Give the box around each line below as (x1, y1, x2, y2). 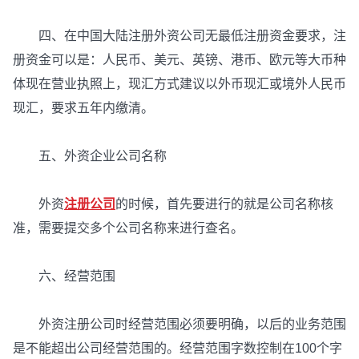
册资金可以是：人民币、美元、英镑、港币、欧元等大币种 (13, 53, 346, 67)
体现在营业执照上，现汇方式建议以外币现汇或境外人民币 (13, 77, 346, 91)
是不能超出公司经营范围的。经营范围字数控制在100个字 (13, 341, 342, 356)
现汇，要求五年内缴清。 (13, 101, 154, 115)
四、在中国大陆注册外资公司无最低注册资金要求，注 (13, 29, 346, 43)
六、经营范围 (13, 269, 115, 284)
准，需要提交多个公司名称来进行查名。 (13, 221, 244, 236)
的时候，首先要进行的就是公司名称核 (115, 197, 333, 212)
